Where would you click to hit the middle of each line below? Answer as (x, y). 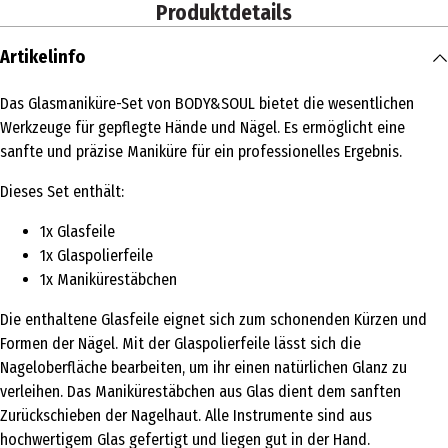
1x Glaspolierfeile (96, 255)
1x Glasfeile (77, 231)
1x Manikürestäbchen (108, 279)
